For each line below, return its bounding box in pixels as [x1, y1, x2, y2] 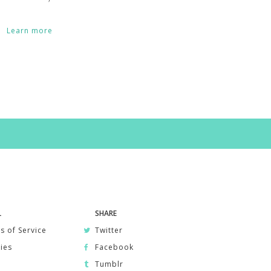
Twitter [93, 225, 123, 236]
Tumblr [93, 258, 124, 269]
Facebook [93, 241, 134, 252]
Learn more [6, 25, 53, 36]
